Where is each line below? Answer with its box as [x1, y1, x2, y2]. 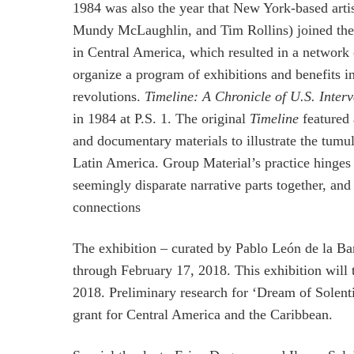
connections [73, 199, 141, 215]
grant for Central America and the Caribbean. [73, 307, 333, 322]
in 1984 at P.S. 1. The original [73, 111, 250, 126]
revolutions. [73, 88, 145, 104]
